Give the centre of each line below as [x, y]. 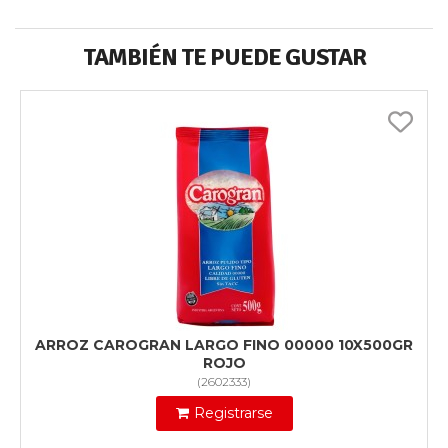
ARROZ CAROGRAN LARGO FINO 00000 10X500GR [224, 345]
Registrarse [233, 413]
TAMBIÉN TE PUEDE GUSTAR [224, 57]
